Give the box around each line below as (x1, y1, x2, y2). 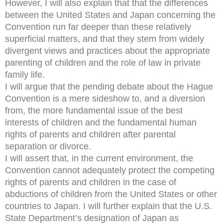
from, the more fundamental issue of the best (5, 105, 183, 115)
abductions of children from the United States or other (5, 189, 217, 199)
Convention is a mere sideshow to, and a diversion (5, 93, 205, 104)
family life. (5, 69, 45, 80)
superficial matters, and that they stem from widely (5, 33, 204, 44)
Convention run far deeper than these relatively (5, 21, 191, 32)
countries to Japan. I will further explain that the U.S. (5, 201, 212, 211)
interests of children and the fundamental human (5, 117, 197, 127)
